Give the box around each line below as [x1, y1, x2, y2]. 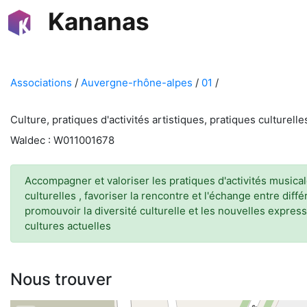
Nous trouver [10, 269, 112, 289]
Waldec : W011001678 [10, 134, 114, 147]
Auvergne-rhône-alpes [81, 76, 193, 89]
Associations [10, 76, 72, 89]
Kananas [48, 7, 149, 36]
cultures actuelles [25, 219, 111, 232]
